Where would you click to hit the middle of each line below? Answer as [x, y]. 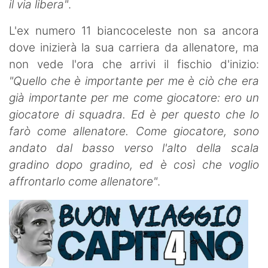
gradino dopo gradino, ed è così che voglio [134, 165]
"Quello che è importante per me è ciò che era [134, 81]
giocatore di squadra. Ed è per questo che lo [134, 114]
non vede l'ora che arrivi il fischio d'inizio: [134, 64]
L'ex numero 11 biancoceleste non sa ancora [134, 31]
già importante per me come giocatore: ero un [134, 98]
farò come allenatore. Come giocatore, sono [134, 131]
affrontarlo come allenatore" [83, 181]
